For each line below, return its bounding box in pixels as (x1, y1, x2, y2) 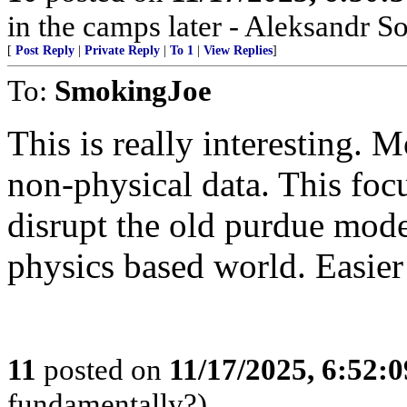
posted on (36, 352, 169, 386)
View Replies (203, 44, 273, 57)
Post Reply (15, 44, 74, 57)
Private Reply (84, 44, 160, 57)
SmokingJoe (55, 74, 212, 107)
